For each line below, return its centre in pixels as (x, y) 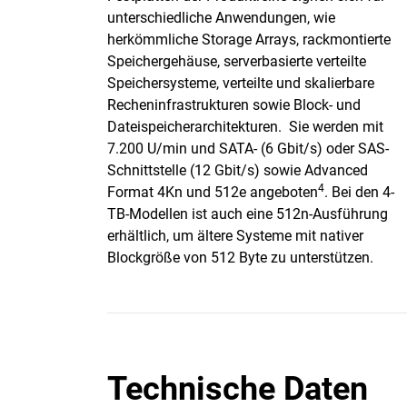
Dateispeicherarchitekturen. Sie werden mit (245, 127)
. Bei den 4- (359, 192)
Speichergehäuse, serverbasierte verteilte (237, 61)
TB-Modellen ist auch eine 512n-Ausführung (248, 214)
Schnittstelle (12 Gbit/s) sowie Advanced (238, 170)
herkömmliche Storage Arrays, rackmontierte (249, 40)
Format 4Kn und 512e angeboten (213, 192)
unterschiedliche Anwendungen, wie (221, 18)
